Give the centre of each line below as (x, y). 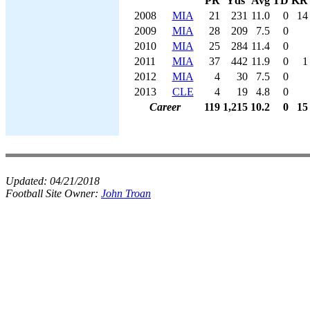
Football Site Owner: (53, 193)
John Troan (126, 193)
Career (165, 107)
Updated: (28, 181)
